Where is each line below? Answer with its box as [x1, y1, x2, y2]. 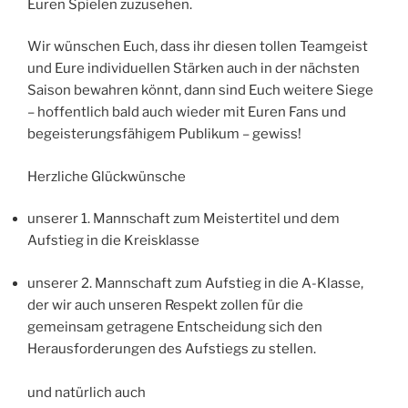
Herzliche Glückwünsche [27, 168, 186, 185]
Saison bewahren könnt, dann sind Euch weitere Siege [27, 82, 373, 99]
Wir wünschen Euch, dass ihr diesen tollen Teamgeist [27, 38, 368, 56]
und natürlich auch [27, 383, 146, 401]
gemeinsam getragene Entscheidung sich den [27, 318, 322, 335]
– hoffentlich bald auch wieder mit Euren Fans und [27, 104, 346, 121]
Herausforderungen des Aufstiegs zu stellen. [27, 340, 316, 357]
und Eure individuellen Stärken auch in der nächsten [27, 60, 360, 77]
